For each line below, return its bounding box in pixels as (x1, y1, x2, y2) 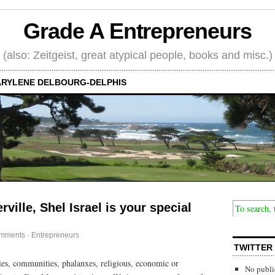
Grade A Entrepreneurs (23, 18, 252, 44)
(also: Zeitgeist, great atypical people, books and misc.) (2, 48, 273, 61)
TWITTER (234, 242, 273, 252)
